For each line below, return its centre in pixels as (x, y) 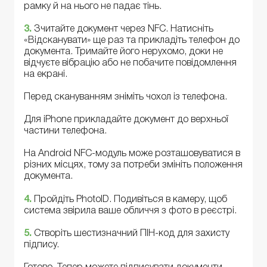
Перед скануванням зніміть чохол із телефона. (125, 97)
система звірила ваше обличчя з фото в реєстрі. (130, 211)
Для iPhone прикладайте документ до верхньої (126, 120)
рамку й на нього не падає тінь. (93, 6)
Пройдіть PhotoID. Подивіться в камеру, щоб (131, 199)
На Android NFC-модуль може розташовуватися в (132, 154)
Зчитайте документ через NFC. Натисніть (124, 29)
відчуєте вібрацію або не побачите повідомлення (130, 63)
